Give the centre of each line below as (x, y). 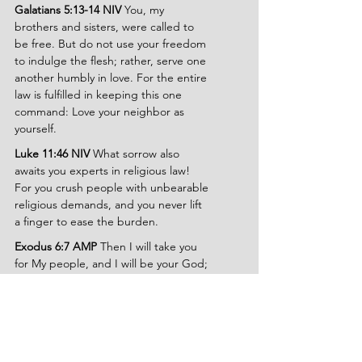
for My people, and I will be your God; (113, 263)
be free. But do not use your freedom (112, 44)
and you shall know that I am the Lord (112, 280)
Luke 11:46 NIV (54, 154)
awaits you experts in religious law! (104, 170)
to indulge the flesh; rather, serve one (112, 61)
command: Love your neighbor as (101, 112)
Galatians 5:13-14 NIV (69, 10)
